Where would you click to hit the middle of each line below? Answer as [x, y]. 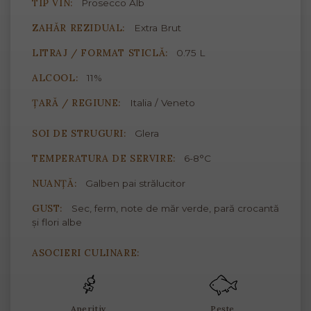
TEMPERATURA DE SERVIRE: [106, 159]
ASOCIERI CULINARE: [86, 253]
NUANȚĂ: [56, 184]
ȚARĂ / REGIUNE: [78, 103]
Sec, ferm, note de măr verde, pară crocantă [175, 209]
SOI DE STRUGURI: [81, 134]
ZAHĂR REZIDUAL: [80, 28]
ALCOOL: [57, 78]
